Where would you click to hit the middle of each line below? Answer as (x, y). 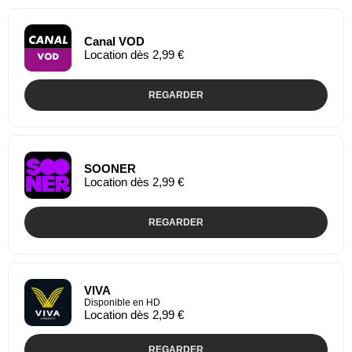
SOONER (110, 168)
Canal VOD (114, 41)
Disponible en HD (122, 302)
